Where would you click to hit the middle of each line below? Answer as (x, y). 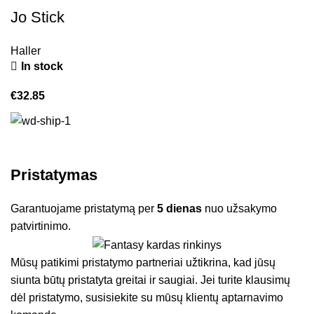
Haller (26, 51)
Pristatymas (54, 175)
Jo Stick (38, 18)
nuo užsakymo (240, 209)
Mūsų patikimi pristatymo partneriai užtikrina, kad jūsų (143, 262)
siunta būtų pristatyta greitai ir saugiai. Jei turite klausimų (151, 280)
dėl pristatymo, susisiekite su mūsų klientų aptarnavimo (147, 297)
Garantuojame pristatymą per (84, 209)
